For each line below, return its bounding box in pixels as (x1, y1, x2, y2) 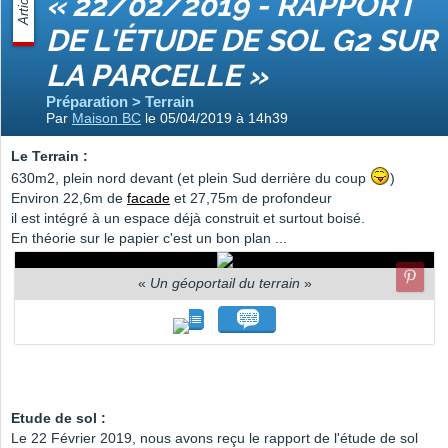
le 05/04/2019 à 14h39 (141, 110, 288, 127)
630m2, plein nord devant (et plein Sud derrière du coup (11, 170, 370, 187)
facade (127, 190, 170, 207)
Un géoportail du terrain (149, 275, 300, 292)
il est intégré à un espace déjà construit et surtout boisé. (11, 210, 365, 227)
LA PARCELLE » (46, 58, 267, 94)
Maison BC (72, 110, 141, 127)
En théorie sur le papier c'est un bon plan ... (11, 230, 291, 247)
